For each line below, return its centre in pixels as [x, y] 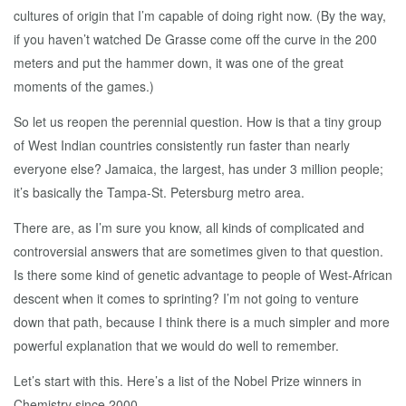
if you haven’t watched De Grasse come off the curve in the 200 [195, 39]
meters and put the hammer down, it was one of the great [179, 63]
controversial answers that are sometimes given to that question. [198, 251]
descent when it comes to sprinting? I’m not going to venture [186, 298]
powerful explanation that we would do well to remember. [176, 345]
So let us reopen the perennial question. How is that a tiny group [198, 121]
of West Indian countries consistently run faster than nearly [182, 145]
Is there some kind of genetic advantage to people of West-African [203, 275]
